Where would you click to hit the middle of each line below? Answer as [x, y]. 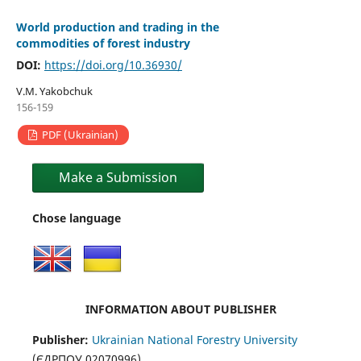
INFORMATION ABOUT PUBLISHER [180, 309]
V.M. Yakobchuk [54, 91]
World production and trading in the [117, 27]
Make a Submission [118, 178]
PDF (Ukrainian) [79, 135]
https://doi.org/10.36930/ [113, 65]
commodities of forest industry [103, 44]
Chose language [76, 218]
